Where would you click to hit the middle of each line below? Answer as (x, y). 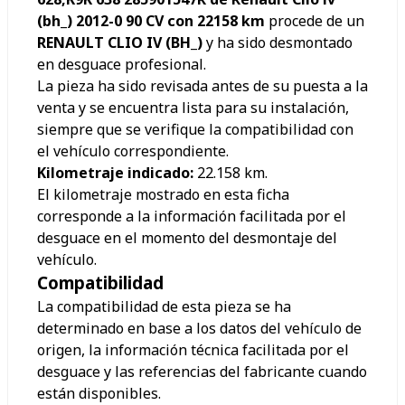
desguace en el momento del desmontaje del (187, 238)
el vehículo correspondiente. (133, 151)
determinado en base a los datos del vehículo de (199, 329)
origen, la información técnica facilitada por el (193, 350)
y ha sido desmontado (279, 43)
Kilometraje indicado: (115, 173)
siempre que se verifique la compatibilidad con (195, 130)
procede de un (316, 21)
